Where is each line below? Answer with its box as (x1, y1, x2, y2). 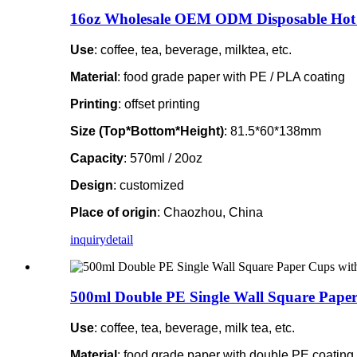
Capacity (70, 151, 124, 165)
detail (106, 232, 133, 246)
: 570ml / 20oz (124, 151, 202, 165)
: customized (113, 178, 184, 192)
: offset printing (118, 96, 200, 111)
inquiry (70, 232, 106, 246)
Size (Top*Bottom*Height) (70, 124, 224, 138)
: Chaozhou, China (157, 205, 263, 219)
